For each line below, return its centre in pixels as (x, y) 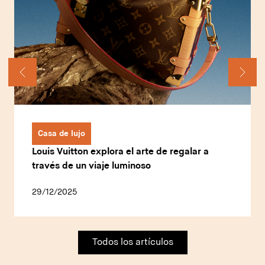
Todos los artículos (132, 242)
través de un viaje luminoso (91, 166)
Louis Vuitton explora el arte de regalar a (120, 152)
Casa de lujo (62, 134)
